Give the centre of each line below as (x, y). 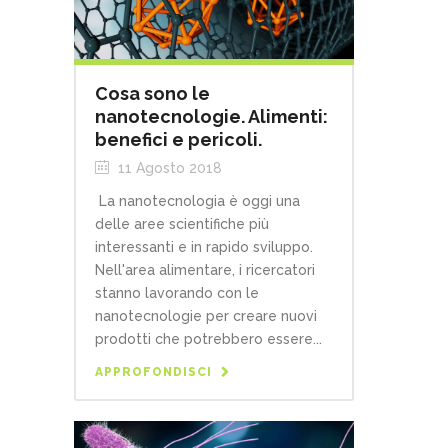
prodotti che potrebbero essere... (208, 338)
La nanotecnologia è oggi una (197, 200)
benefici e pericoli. (178, 139)
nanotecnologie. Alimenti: (211, 116)
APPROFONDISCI (153, 371)
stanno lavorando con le (177, 292)
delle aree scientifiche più (182, 223)
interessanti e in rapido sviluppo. (204, 246)
